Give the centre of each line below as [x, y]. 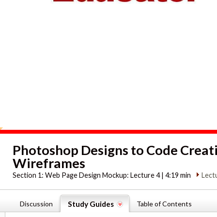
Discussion [36, 203]
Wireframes [49, 163]
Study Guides [91, 204]
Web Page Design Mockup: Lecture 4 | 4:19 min [118, 175]
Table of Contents [164, 203]
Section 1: [29, 175]
